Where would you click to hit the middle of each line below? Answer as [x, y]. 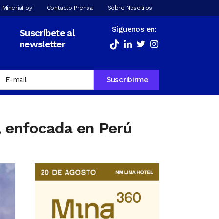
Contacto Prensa [70, 8]
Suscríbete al [47, 33]
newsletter [43, 44]
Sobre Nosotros [130, 8]
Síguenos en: [134, 29]
